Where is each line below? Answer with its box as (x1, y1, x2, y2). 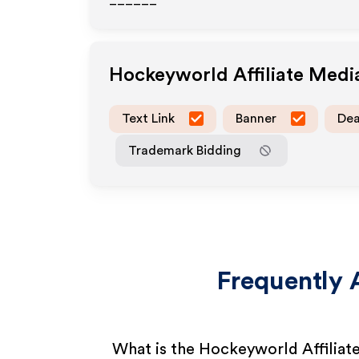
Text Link (122, 111, 175, 125)
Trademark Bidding (128, 143, 241, 157)
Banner (236, 111, 276, 125)
